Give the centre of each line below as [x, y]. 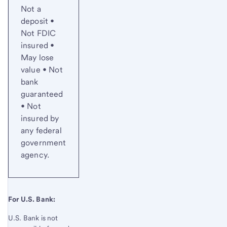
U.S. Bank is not [33, 218]
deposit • [38, 21]
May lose [37, 58]
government [44, 143]
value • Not [42, 70]
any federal [41, 131]
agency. [35, 155]
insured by [40, 119]
